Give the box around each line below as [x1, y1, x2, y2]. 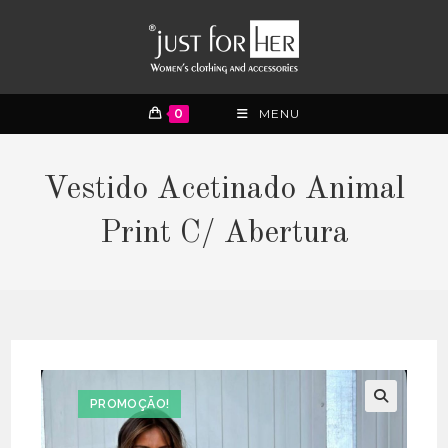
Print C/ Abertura [99, 218, 349, 250]
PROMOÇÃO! [89, 397, 170, 411]
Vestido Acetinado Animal [43, 174, 405, 206]
